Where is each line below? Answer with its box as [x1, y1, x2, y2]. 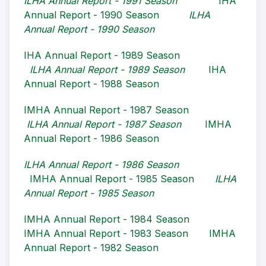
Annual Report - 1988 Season [24, 78, 159, 90]
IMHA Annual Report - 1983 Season [24, 227, 188, 240]
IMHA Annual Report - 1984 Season [24, 213, 189, 226]
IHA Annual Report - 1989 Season [24, 49, 180, 62]
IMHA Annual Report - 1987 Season [24, 104, 189, 116]
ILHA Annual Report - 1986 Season [24, 159, 179, 171]
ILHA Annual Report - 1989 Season [30, 64, 185, 76]
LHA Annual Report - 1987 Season [29, 118, 181, 131]
